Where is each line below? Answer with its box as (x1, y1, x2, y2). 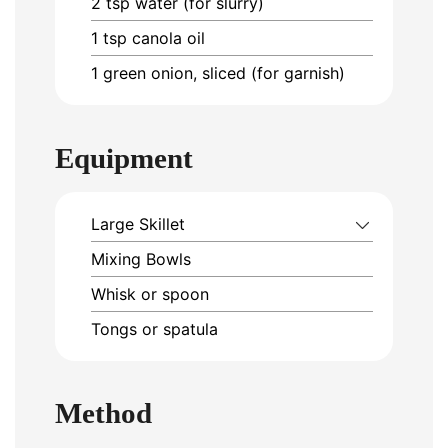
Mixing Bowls (91, 248, 191, 269)
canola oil (132, 28, 205, 49)
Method (55, 397, 152, 430)
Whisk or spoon (91, 283, 209, 304)
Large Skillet (91, 213, 185, 234)
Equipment (55, 141, 193, 174)
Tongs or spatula (91, 318, 218, 339)
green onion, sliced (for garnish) (103, 63, 345, 84)
